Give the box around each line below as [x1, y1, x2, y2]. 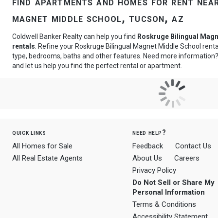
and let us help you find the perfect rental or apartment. [12, 62, 182, 70]
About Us [132, 154, 163, 163]
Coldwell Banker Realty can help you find [12, 33, 137, 40]
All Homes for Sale [12, 142, 73, 150]
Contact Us [175, 142, 212, 150]
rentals [12, 42, 35, 50]
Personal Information [132, 188, 205, 197]
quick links [12, 128, 46, 136]
